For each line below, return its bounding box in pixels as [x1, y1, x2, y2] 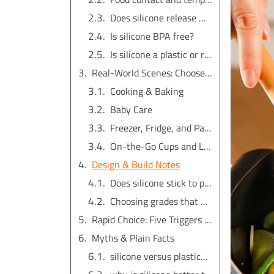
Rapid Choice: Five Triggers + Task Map [204, 212, 212, 228]
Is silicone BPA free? [109, 29, 194, 44]
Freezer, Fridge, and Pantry [204, 120, 212, 136]
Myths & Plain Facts [91, 231, 174, 246]
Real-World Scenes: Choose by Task [204, 65, 212, 81]
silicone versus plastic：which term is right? [200, 249, 208, 264]
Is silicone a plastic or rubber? [204, 47, 212, 62]
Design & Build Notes [91, 157, 180, 172]
